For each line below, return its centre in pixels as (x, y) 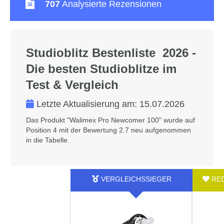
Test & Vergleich (72, 85)
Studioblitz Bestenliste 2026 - (111, 53)
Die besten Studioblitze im (101, 69)
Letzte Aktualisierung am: (87, 104)
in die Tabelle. (48, 140)
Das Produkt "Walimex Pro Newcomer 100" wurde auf (110, 120)
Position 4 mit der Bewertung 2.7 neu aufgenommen (108, 130)
